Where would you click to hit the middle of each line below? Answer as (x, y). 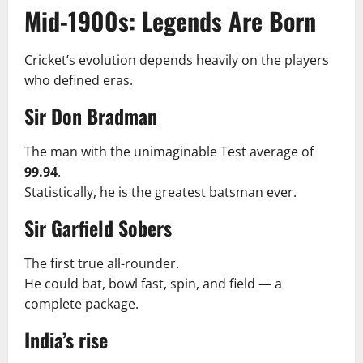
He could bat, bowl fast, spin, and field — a (153, 283)
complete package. (81, 303)
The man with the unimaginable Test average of (169, 151)
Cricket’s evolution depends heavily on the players (177, 60)
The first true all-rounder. (102, 263)
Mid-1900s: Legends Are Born (170, 20)
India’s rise (66, 339)
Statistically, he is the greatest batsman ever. (160, 192)
